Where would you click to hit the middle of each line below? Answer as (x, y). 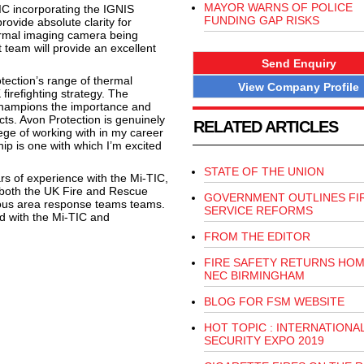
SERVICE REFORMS (258, 211)
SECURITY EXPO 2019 (264, 341)
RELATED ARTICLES (265, 127)
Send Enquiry (299, 63)
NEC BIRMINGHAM (254, 276)
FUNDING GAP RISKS (261, 20)
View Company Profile (299, 87)
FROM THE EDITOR (257, 237)
